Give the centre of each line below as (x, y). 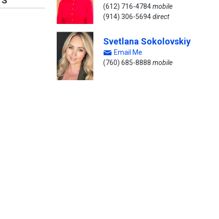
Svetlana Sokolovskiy (147, 41)
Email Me (128, 52)
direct (161, 17)
